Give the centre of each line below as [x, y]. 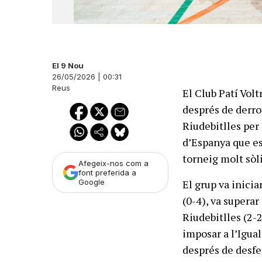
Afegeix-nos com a [113, 163]
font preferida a [107, 173]
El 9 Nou [68, 66]
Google [92, 182]
